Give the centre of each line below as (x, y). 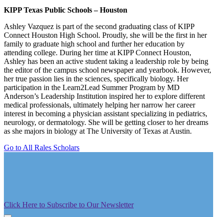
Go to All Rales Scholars (42, 147)
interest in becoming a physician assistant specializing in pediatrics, (106, 113)
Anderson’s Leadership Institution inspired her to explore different (104, 96)
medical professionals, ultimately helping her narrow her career (100, 105)
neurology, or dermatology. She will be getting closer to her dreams (106, 122)
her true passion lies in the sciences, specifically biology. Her (96, 78)
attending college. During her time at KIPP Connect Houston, (98, 52)
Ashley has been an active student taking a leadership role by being (106, 61)
